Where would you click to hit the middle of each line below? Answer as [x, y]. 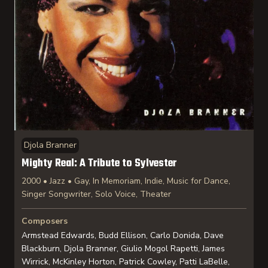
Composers [45, 221]
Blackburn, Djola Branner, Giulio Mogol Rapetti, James [123, 249]
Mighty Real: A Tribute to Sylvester [99, 164]
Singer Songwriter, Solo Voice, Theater [96, 194]
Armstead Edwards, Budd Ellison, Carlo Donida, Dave [123, 235]
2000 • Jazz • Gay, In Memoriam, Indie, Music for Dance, [126, 181]
